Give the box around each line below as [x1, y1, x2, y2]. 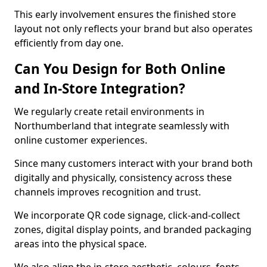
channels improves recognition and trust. [14, 185, 201, 198]
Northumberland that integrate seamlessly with [14, 119, 229, 132]
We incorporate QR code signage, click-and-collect [14, 209, 240, 222]
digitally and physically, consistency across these [14, 171, 232, 184]
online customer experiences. [14, 133, 147, 147]
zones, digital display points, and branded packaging [14, 223, 252, 236]
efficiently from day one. [14, 36, 123, 49]
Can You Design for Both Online [14, 60, 225, 78]
